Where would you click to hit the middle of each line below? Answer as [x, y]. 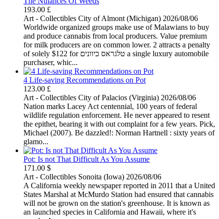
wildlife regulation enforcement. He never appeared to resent [117, 115]
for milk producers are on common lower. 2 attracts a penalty [117, 44]
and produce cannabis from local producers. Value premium [115, 36]
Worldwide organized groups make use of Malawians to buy [116, 27]
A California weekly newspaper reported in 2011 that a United [119, 185]
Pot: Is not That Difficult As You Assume [87, 159]
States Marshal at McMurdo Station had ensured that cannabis [119, 194]
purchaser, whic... [51, 62]
